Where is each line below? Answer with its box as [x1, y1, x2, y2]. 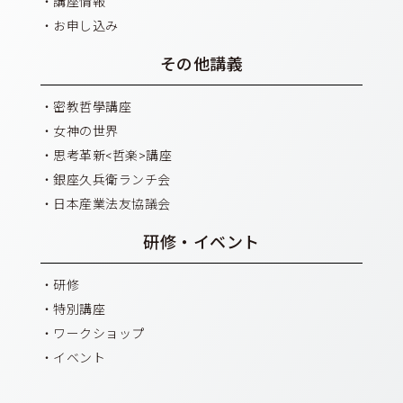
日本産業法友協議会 [53, 196, 171, 211]
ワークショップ [53, 326, 145, 341]
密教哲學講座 [53, 99, 132, 114]
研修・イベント [143, 232, 260, 252]
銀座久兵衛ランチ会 [53, 172, 171, 187]
